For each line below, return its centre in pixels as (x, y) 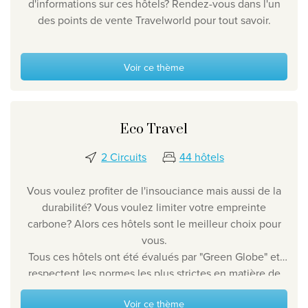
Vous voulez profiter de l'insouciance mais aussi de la (154, 191)
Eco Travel (154, 130)
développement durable (153, 290)
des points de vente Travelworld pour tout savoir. (154, 20)
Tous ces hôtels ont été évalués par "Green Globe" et (154, 257)
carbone (47, 224)
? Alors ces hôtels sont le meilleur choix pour (174, 224)
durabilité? (68, 207)
